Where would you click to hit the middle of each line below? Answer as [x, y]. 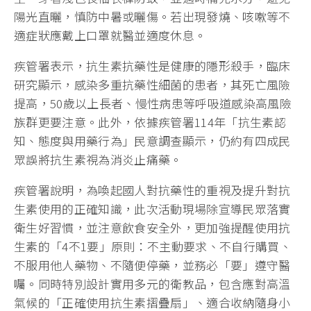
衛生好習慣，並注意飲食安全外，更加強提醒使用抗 [152, 227]
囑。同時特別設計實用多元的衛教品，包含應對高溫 [152, 283]
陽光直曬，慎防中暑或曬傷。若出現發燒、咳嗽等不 [152, 16]
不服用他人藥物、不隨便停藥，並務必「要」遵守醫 [152, 264]
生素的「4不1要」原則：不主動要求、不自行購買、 [153, 246]
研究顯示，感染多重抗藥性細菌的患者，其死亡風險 [152, 84]
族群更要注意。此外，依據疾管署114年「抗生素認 [150, 121]
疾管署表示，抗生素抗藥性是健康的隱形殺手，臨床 [152, 65]
